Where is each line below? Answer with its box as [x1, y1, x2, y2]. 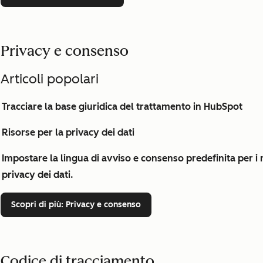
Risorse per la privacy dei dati [2, 127, 134, 138]
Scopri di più [11, 200, 61, 210]
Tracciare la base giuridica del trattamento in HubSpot [2, 101, 242, 112]
